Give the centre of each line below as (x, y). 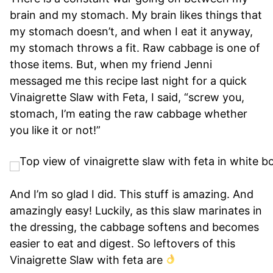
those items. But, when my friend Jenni (111, 64)
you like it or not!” (55, 130)
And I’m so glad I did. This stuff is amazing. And (132, 194)
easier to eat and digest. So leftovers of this (122, 243)
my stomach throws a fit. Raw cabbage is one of (135, 48)
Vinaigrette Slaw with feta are (88, 260)
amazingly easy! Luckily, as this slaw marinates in (136, 210)
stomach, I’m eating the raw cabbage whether (129, 113)
